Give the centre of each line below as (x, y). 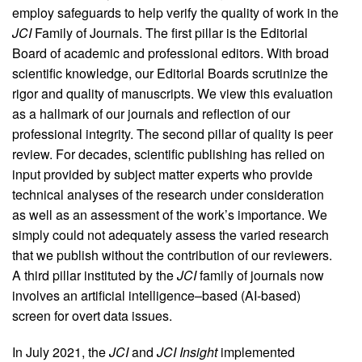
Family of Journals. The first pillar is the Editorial (170, 33)
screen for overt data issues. (92, 316)
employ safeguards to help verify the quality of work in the (175, 13)
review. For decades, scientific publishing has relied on (168, 154)
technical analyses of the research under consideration (168, 195)
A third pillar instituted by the (95, 276)
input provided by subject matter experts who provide (162, 175)
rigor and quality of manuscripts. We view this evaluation (173, 94)
